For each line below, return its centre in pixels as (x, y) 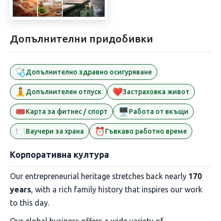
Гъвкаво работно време (146, 131)
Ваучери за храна (55, 131)
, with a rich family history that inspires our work (117, 190)
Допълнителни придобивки (81, 39)
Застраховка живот (156, 92)
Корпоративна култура (59, 155)
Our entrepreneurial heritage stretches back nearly (99, 176)
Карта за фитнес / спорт (67, 111)
